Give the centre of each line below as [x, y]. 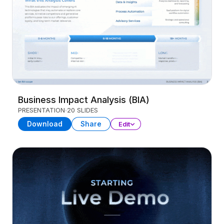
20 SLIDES [82, 110]
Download [45, 124]
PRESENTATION [41, 110]
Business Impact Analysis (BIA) [84, 100]
